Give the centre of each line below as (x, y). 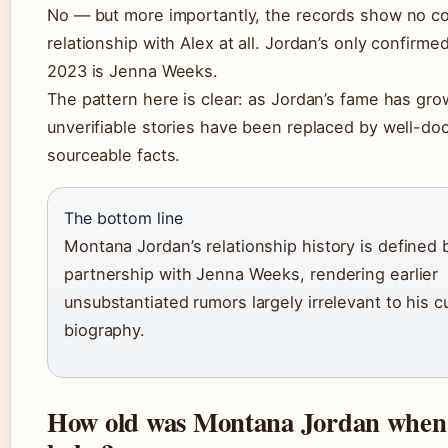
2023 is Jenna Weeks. (132, 70)
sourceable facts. (114, 154)
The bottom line (123, 217)
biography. (105, 329)
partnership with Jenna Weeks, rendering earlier (251, 273)
